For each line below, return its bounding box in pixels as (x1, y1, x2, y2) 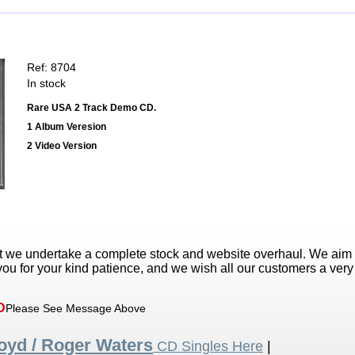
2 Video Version (27, 140, 97, 152)
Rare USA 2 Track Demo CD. (27, 102, 156, 114)
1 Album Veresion (27, 121, 106, 133)
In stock (27, 77, 66, 90)
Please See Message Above (6, 302, 146, 315)
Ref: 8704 (27, 61, 76, 74)
